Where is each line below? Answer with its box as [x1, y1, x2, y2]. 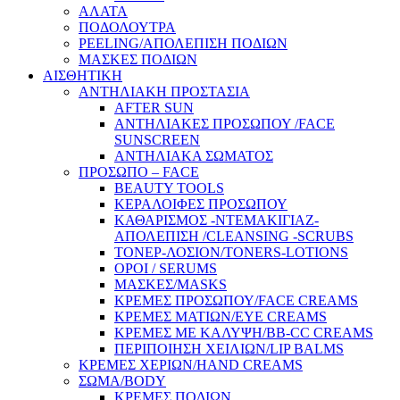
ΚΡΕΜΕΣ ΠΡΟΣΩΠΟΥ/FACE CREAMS [114, 293, 358, 309]
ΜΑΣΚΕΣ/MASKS [114, 277, 227, 293]
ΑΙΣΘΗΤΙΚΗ [43, 68, 122, 84]
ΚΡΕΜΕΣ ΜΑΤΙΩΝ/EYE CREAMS [114, 309, 327, 325]
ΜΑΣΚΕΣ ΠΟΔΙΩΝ [79, 52, 197, 68]
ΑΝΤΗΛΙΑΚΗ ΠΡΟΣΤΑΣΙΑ [79, 84, 250, 100]
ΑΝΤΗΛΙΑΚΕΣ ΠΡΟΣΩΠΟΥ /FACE [114, 116, 335, 132]
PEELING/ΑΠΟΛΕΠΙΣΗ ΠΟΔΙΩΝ [79, 36, 287, 52]
